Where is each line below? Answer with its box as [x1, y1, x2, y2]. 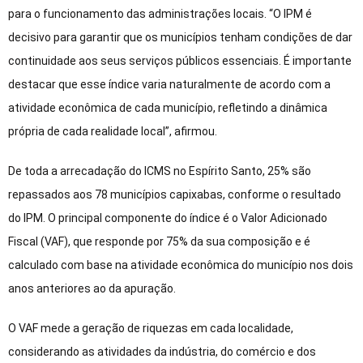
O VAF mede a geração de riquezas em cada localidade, [8, 322, 293, 335]
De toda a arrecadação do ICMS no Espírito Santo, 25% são [8, 164, 311, 178]
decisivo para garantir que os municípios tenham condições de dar [8, 31, 352, 45]
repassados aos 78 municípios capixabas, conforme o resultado [8, 188, 341, 202]
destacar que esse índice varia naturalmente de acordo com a [8, 78, 331, 92]
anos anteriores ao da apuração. [8, 282, 176, 296]
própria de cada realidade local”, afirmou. [8, 125, 217, 139]
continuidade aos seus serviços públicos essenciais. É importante [8, 54, 352, 68]
